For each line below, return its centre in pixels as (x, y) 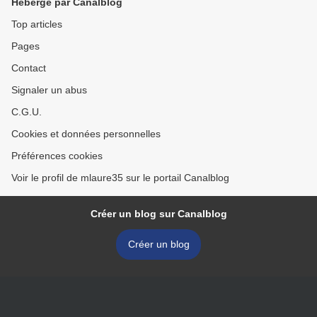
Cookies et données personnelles (86, 134)
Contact (29, 68)
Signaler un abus (49, 90)
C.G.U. (27, 112)
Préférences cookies (57, 156)
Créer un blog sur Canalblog (158, 214)
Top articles (37, 24)
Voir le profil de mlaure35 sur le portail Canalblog (120, 178)
